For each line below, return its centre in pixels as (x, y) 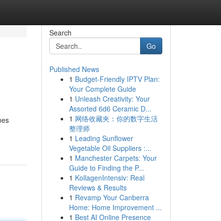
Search (60, 33)
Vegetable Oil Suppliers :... (110, 148)
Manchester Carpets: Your (116, 158)
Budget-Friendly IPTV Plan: (117, 79)
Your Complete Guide (102, 89)
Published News (74, 69)
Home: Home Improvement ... (115, 207)
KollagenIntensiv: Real (110, 178)
